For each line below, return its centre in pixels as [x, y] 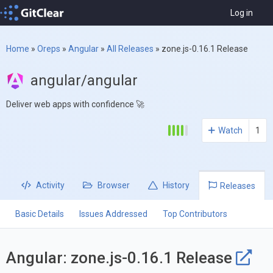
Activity [49, 186]
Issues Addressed [113, 214]
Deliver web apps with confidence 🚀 [75, 105]
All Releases [130, 49]
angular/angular [84, 81]
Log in [242, 13]
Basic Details [40, 214]
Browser [113, 186]
